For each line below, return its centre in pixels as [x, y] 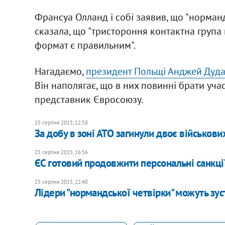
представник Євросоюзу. [89, 99]
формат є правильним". [85, 45]
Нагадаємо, [60, 71]
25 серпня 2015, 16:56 [61, 152]
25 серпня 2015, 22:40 [61, 182]
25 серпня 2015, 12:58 [61, 122]
